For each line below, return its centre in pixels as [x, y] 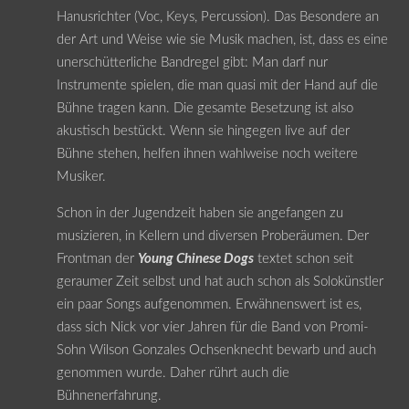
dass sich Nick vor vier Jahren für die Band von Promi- [212, 327]
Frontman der [97, 258]
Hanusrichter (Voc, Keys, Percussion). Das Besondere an [217, 16]
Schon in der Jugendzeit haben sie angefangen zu [199, 213]
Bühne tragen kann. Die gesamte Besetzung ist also [204, 108]
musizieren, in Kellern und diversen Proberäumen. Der [212, 236]
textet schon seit [303, 258]
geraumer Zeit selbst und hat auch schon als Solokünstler [220, 281]
